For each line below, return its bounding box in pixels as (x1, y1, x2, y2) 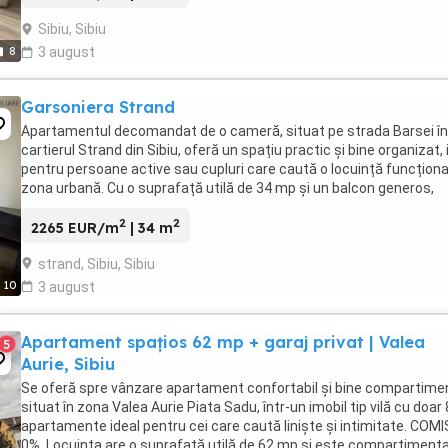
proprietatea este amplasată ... (21, 199, 220, 216)
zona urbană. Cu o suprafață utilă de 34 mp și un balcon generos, (21, 180, 434, 197)
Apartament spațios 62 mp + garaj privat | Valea (21, 331, 425, 352)
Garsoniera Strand (21, 97, 175, 118)
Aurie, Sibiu (21, 353, 115, 374)
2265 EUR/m (31, 218, 119, 237)
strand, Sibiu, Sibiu (38, 255, 155, 272)
